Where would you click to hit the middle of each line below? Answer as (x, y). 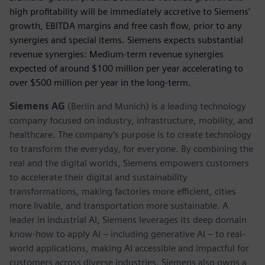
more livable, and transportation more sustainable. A (119, 205)
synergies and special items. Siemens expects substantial (126, 40)
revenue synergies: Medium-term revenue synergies (117, 54)
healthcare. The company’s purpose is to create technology (130, 134)
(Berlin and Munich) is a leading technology (157, 106)
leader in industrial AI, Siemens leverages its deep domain (128, 219)
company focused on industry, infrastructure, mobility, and (131, 120)
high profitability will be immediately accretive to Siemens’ (130, 11)
